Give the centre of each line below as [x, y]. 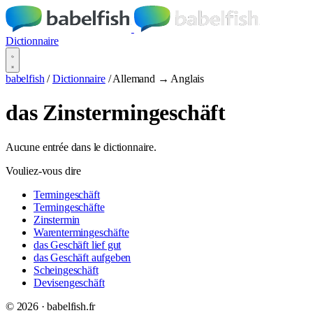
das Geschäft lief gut [78, 245]
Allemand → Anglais [159, 79]
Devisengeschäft [69, 282]
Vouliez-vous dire [44, 170]
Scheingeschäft [66, 270]
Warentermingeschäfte [81, 232]
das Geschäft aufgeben [82, 257]
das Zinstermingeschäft [116, 113]
